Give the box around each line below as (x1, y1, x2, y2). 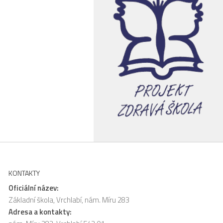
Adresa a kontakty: (8, 206, 72, 218)
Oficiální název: (8, 182, 59, 194)
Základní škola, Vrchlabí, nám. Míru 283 (8, 194, 130, 206)
